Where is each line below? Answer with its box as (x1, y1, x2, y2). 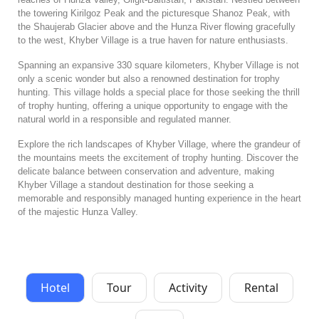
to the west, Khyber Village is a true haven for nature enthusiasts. (18, 35, 288, 46)
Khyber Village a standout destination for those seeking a (18, 179, 253, 190)
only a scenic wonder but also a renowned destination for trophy (18, 73, 280, 84)
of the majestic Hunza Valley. (18, 206, 138, 217)
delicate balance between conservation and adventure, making (18, 166, 274, 177)
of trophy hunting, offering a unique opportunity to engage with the (18, 100, 288, 111)
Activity (169, 280, 207, 296)
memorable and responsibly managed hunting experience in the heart (18, 193, 301, 204)
